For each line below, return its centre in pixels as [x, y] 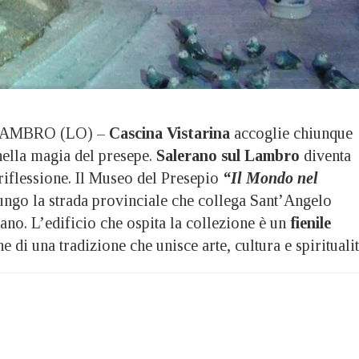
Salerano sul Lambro [228, 155]
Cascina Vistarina [169, 133]
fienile [309, 222]
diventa [325, 155]
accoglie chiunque [291, 133]
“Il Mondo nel [270, 177]
